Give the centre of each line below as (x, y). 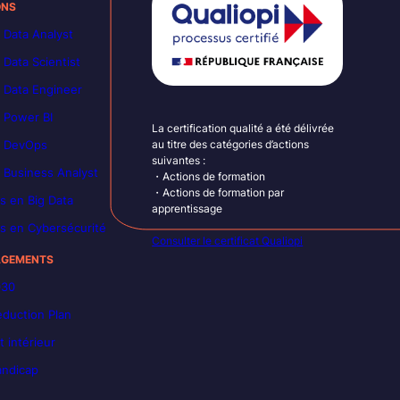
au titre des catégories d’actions (231, 145)
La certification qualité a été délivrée (243, 129)
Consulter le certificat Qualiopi (228, 241)
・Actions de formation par (218, 193)
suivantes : (179, 161)
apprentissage (187, 209)
